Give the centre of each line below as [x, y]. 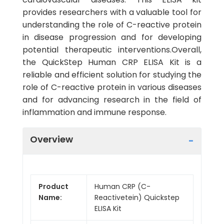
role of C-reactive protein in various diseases [112, 87]
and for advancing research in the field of [112, 100]
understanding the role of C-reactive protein [112, 25]
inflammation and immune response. [94, 112]
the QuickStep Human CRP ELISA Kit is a [112, 62]
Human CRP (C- [122, 186]
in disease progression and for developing [112, 37]
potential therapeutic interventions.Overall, [112, 50]
